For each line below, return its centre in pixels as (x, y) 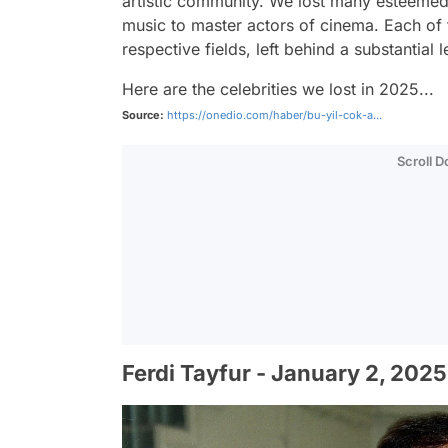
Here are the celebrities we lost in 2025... (278, 89)
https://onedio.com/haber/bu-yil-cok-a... (274, 115)
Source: (143, 115)
